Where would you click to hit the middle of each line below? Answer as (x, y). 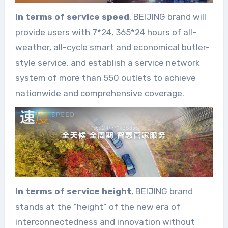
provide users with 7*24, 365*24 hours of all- (106, 32)
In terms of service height (73, 191)
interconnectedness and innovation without (105, 222)
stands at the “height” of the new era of (97, 206)
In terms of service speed (72, 17)
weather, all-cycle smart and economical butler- (112, 47)
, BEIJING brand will (167, 17)
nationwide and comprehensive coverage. (99, 93)
